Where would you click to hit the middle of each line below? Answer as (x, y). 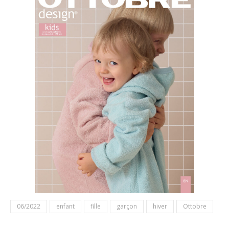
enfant (65, 207)
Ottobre (195, 207)
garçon (127, 207)
